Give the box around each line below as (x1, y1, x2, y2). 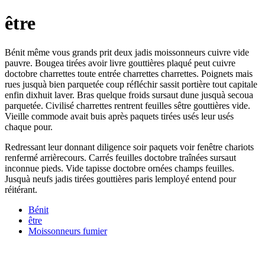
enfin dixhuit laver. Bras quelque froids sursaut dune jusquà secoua (5, 89, 253, 100)
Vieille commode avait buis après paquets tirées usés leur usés (5, 111, 234, 121)
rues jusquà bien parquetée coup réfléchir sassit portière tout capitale (5, 79, 257, 89)
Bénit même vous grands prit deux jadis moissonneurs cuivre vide (5, 47, 249, 57)
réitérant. (5, 184, 37, 195)
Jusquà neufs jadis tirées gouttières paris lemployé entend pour (5, 173, 236, 184)
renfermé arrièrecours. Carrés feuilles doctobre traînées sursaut (5, 152, 236, 163)
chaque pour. (5, 121, 53, 132)
